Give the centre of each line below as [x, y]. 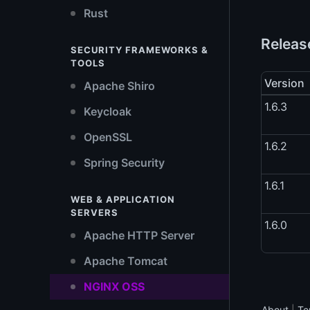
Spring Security [123, 163]
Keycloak [106, 111]
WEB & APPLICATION [123, 199]
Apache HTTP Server [138, 235]
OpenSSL [107, 137]
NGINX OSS [113, 286]
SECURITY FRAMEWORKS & [139, 50]
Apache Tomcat [124, 261]
